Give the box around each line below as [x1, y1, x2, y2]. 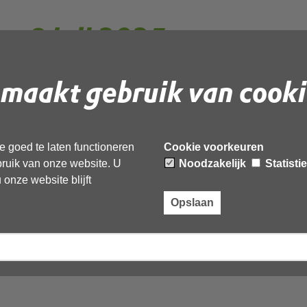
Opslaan [171, 197, 214, 209]
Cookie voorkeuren [164, 141, 265, 153]
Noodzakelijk [179, 158, 247, 169]
